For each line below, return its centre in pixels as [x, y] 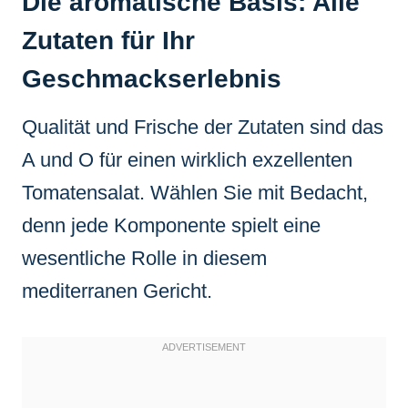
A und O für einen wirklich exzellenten [187, 159]
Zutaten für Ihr [108, 40]
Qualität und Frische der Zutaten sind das [203, 127]
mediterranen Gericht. [117, 291]
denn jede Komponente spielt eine [171, 225]
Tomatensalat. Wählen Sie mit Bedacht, [195, 192]
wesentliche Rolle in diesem [144, 258]
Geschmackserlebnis [152, 78]
